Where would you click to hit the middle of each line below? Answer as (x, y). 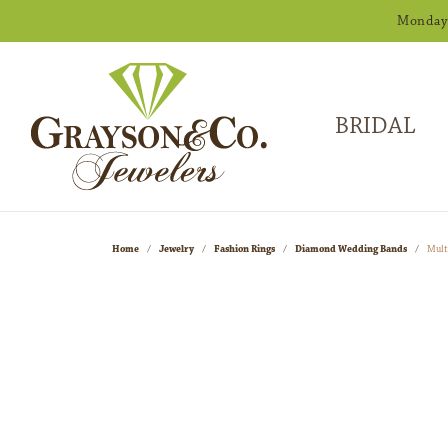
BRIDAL (375, 126)
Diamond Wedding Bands (351, 248)
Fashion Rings (244, 248)
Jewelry (176, 248)
